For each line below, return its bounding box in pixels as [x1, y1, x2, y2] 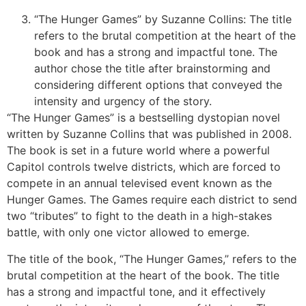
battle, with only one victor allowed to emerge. [7, 225, 253, 240]
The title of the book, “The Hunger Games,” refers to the [7, 251, 296, 266]
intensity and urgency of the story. [34, 94, 215, 109]
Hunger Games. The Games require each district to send [7, 193, 297, 207]
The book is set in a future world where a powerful [7, 143, 270, 158]
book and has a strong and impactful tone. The [34, 45, 277, 59]
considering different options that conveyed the [34, 78, 282, 92]
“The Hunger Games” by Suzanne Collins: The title [34, 12, 292, 27]
